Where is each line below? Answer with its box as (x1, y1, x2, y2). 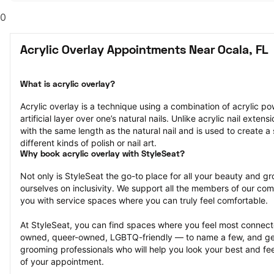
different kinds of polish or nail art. (20, 138, 157, 148)
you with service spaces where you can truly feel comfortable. (20, 195, 268, 206)
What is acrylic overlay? (20, 81, 115, 89)
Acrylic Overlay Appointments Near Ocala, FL (20, 45, 268, 56)
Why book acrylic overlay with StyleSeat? (20, 150, 185, 158)
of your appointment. (20, 256, 104, 267)
